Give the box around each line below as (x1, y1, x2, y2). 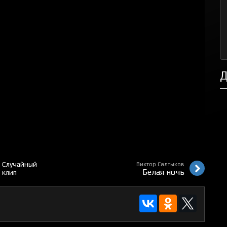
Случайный (2, 160, 37, 168)
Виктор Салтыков (136, 161, 184, 167)
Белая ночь (142, 167, 184, 177)
